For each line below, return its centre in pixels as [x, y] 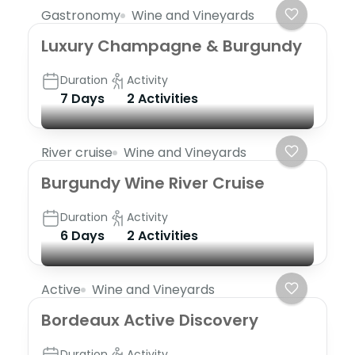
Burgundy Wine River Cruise [153, 183]
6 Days [82, 235]
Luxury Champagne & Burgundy [172, 46]
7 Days [82, 98]
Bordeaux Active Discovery [150, 320]
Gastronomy [81, 15]
